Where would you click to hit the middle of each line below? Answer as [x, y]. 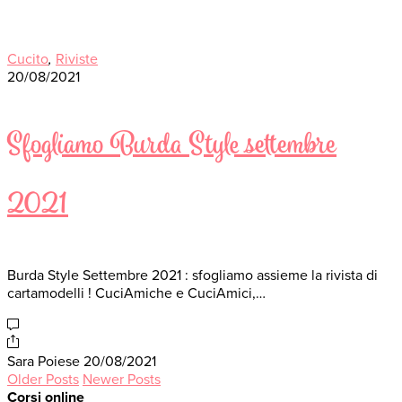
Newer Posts [122, 380]
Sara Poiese [44, 362]
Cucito [28, 60]
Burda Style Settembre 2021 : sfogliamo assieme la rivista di [192, 275]
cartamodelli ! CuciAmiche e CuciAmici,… [136, 293]
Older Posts [43, 380]
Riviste [77, 60]
